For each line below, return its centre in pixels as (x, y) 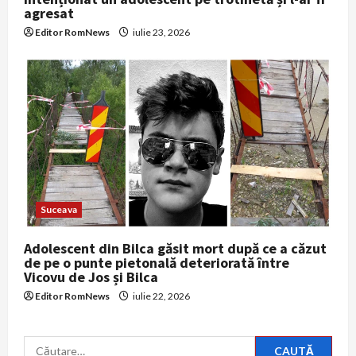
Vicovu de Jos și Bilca (91, 277)
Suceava (59, 209)
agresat (49, 14)
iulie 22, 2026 (161, 296)
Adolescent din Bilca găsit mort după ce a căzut (175, 248)
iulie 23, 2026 (161, 33)
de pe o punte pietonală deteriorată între (157, 262)
